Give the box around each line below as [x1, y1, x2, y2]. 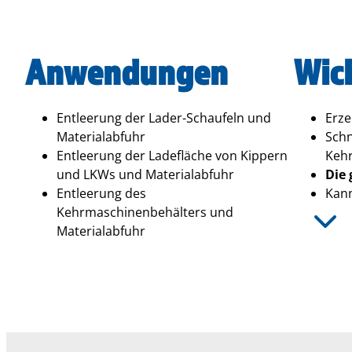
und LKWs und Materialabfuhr [57, 166, 234, 183]
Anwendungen [25, 50, 228, 93]
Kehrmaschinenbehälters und [57, 203, 233, 221]
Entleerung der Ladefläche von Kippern [57, 147, 288, 164]
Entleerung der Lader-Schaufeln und [57, 109, 271, 126]
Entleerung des [57, 185, 146, 202]
